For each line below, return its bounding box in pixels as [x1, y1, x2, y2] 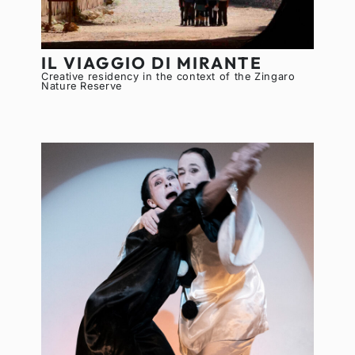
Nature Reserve [40, 79, 122, 92]
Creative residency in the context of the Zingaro [40, 70, 296, 82]
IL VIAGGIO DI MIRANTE [40, 52, 262, 73]
